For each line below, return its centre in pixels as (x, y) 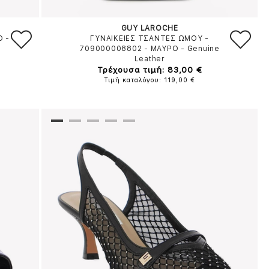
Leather (150, 59)
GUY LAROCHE (150, 28)
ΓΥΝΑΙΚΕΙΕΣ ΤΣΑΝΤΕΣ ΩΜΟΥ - (150, 38)
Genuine (203, 49)
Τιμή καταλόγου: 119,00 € (150, 80)
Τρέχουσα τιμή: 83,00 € (150, 70)
